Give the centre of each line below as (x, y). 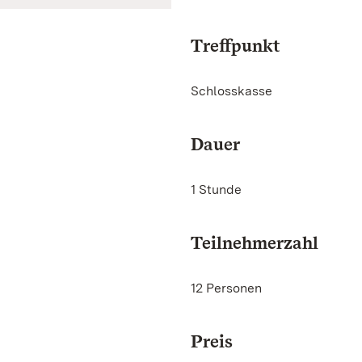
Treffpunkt (235, 45)
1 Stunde (216, 189)
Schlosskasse (233, 91)
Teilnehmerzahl (255, 242)
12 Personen (226, 288)
